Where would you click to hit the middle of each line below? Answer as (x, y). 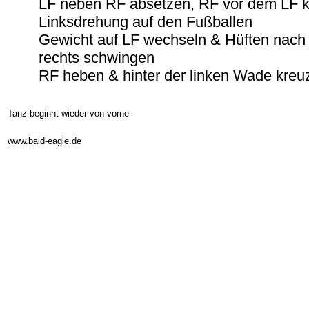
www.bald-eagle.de (44, 141)
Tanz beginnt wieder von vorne (68, 113)
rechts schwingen (97, 58)
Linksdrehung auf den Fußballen (146, 22)
